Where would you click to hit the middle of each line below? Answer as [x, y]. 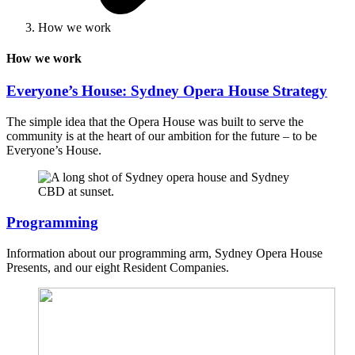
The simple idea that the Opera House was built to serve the [155, 122]
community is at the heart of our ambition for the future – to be [162, 136]
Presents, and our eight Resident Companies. [118, 267]
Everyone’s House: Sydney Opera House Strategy [167, 91]
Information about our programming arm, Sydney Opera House [164, 253]
